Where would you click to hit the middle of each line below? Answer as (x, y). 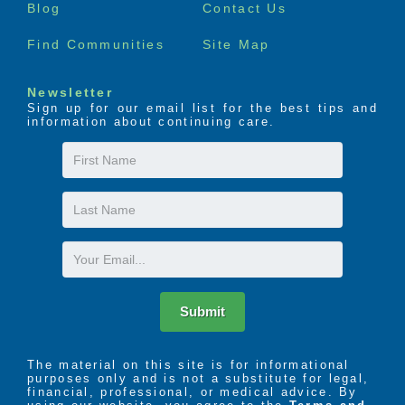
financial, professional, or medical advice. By (193, 391)
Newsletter (70, 92)
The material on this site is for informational (188, 364)
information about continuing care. (151, 121)
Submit (202, 311)
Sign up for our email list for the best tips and (202, 108)
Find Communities (96, 45)
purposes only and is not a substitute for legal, (198, 378)
